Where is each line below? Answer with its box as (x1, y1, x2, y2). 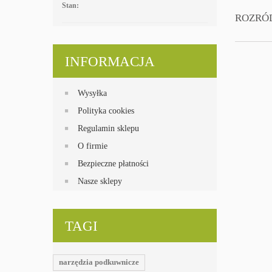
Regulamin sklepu (78, 124, 139, 133)
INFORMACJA (65, 54, 155, 69)
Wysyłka (78, 89, 107, 98)
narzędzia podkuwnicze (59, 257, 139, 267)
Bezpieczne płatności (78, 159, 149, 168)
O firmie (78, 141, 107, 151)
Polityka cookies (78, 106, 134, 115)
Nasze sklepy (78, 177, 122, 186)
